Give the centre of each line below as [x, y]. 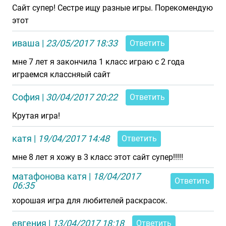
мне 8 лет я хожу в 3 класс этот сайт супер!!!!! [98, 157]
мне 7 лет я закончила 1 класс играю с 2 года [98, 62]
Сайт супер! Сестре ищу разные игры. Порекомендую [112, 8]
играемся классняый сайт [61, 74]
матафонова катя [49, 176]
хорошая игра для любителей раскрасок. [90, 201]
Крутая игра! [36, 116]
